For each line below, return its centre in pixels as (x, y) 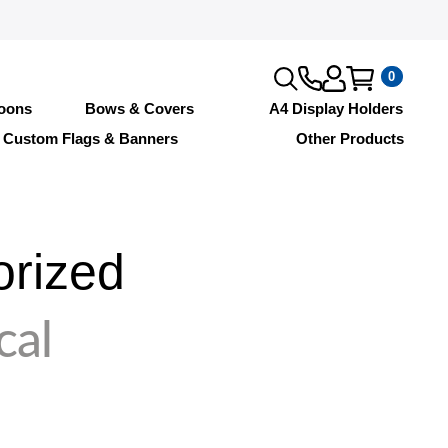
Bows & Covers (140, 108)
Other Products (349, 138)
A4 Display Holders (336, 108)
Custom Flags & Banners (90, 138)
